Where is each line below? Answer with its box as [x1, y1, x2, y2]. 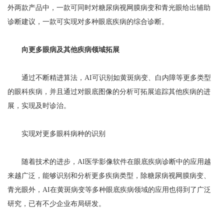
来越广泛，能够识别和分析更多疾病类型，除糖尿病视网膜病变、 [7, 172, 210, 180]
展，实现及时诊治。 [7, 102, 70, 110]
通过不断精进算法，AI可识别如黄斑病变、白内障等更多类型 [7, 74, 211, 82]
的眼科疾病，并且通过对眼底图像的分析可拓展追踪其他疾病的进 [7, 88, 210, 96]
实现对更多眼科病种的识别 [7, 130, 105, 138]
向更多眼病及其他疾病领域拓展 [21, 46, 119, 54]
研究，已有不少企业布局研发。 [7, 200, 105, 208]
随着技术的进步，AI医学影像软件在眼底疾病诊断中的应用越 [7, 158, 211, 166]
